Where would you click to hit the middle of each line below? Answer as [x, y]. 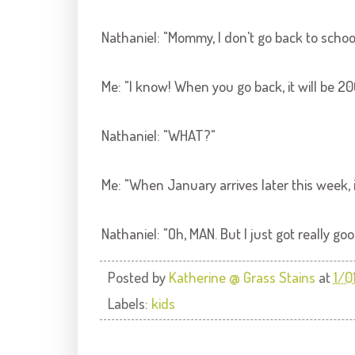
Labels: [129, 303]
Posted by [138, 277]
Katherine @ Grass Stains [243, 277]
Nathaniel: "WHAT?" [158, 136]
